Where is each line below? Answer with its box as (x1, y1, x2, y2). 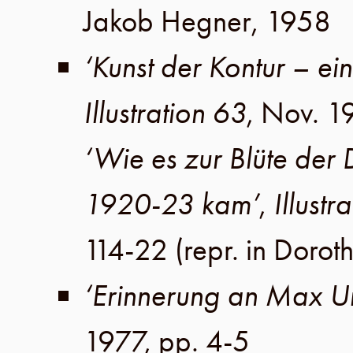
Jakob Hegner (84, 2, 251, 41)
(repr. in (175, 230, 273, 269)
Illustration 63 (84, 93, 247, 132)
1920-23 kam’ (84, 184, 259, 224)
